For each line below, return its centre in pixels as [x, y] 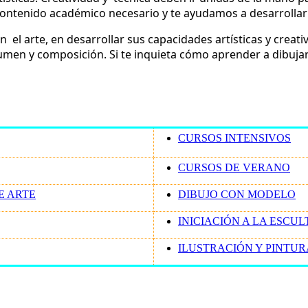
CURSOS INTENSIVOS [234, 137]
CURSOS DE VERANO [234, 167]
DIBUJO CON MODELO [237, 194]
